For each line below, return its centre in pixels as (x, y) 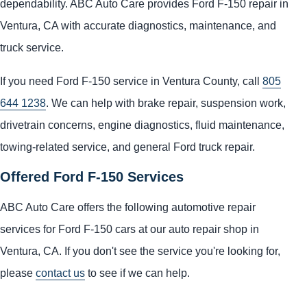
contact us (60, 273)
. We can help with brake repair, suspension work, (166, 102)
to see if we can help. (137, 273)
